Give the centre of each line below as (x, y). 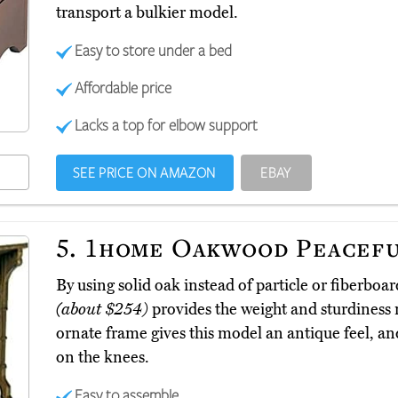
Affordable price (123, 88)
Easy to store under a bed (154, 50)
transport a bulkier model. (147, 13)
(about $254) (102, 310)
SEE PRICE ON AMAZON (144, 173)
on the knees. (102, 358)
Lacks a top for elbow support (167, 125)
